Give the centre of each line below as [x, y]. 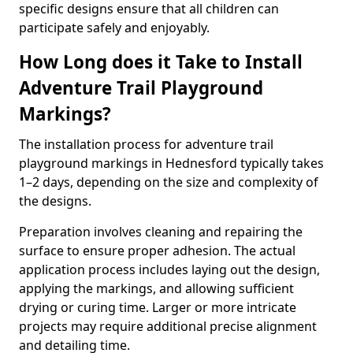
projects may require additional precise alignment [168, 326]
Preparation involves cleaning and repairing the [161, 232]
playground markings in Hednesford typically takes [171, 163]
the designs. [57, 201]
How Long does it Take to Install [161, 62]
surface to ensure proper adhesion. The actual [157, 251]
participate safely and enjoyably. [114, 28]
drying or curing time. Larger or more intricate [158, 307]
